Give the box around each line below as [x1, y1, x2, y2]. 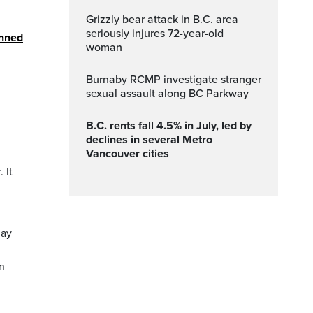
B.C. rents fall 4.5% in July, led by [86, 119, 96, 133]
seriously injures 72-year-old [86, 27, 224, 41]
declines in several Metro [86, 133, 212, 147]
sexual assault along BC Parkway [86, 87, 249, 101]
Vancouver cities [86, 147, 169, 161]
